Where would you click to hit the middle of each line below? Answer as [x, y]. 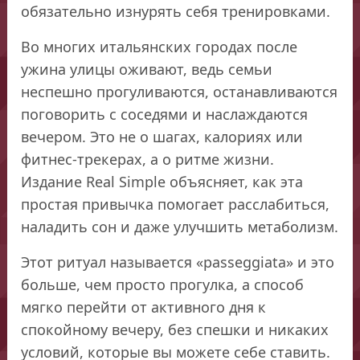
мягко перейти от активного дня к [144, 307]
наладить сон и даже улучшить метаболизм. [180, 226]
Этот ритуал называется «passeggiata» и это [178, 262]
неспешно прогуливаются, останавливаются [180, 91]
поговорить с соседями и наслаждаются [165, 114]
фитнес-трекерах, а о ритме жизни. [148, 159]
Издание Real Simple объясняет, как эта [162, 181]
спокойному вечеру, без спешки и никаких [175, 329]
